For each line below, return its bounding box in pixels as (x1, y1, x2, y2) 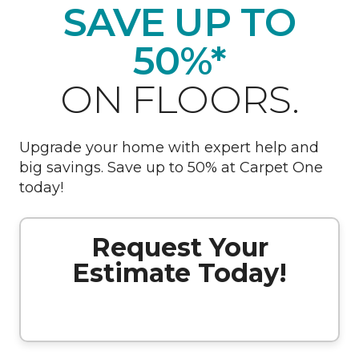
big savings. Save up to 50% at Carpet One (19, 159, 323, 176)
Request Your (91, 232, 268, 263)
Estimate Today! (72, 257, 287, 288)
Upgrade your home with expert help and (19, 139, 319, 156)
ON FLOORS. (60, 76, 299, 123)
